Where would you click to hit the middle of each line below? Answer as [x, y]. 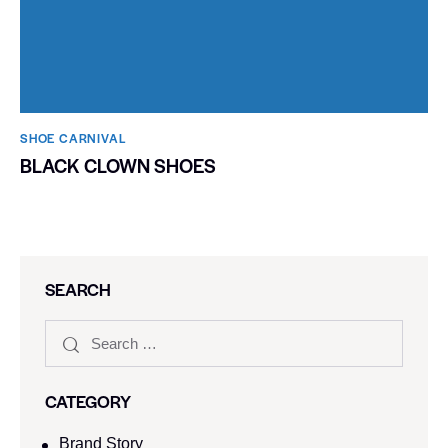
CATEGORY [88, 401]
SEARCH [78, 289]
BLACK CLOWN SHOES [118, 166]
